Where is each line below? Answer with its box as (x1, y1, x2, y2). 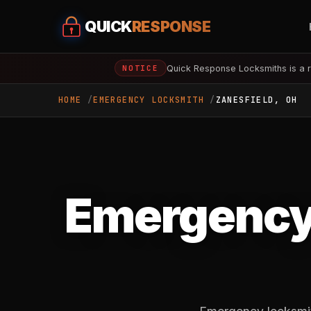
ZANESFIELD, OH (215, 94, 298, 106)
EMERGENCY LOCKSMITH (93, 94, 205, 106)
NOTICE (121, 63, 160, 73)
